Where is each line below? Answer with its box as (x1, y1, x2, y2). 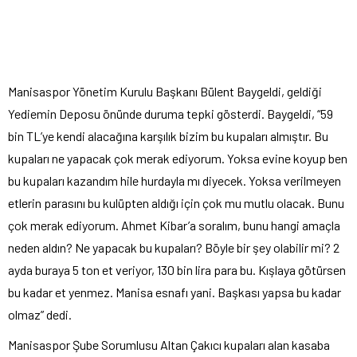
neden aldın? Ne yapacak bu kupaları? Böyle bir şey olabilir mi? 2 (8, 239, 339, 255)
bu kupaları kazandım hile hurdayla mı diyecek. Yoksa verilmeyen (8, 172, 341, 188)
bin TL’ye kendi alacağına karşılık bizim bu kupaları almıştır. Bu (8, 127, 328, 143)
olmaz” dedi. (8, 306, 72, 322)
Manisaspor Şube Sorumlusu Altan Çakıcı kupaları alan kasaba (8, 336, 330, 352)
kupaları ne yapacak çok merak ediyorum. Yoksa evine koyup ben (8, 150, 347, 166)
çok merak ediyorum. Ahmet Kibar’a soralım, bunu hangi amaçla (8, 217, 340, 233)
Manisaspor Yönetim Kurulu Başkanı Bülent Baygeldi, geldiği (8, 83, 322, 99)
